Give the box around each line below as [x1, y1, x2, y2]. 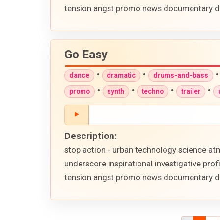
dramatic [107, 71, 136, 80]
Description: [64, 130, 117, 141]
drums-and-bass [153, 71, 208, 80]
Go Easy [64, 48, 108, 62]
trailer [181, 87, 201, 96]
